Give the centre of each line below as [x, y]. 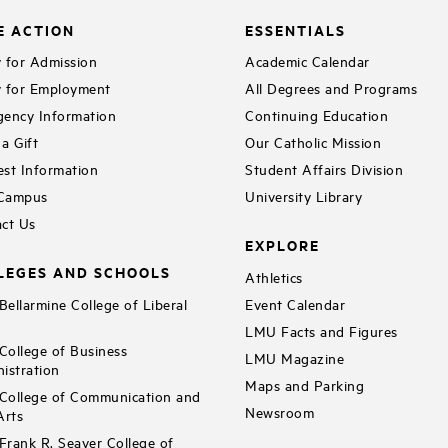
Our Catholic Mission [313, 142]
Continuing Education [317, 115]
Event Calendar [295, 303]
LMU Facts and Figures [321, 330]
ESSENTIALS [296, 29]
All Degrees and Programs [331, 88]
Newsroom [280, 411]
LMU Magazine [295, 357]
